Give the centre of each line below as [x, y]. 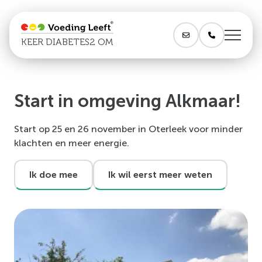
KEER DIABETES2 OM [67, 42]
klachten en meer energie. [72, 143]
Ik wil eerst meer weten [160, 175]
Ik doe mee [54, 175]
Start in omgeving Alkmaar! [127, 101]
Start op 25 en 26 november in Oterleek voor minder [128, 129]
